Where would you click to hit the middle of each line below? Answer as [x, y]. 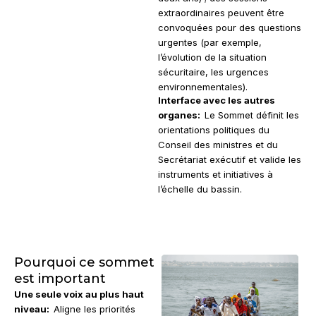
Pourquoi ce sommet [84, 263]
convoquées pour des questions [230, 27]
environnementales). [203, 86]
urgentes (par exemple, [210, 42]
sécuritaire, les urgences [213, 72]
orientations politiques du [214, 129]
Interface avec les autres [217, 100]
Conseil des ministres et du [218, 144]
